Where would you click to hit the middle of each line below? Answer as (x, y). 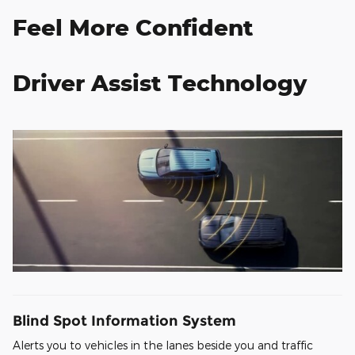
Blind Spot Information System (124, 320)
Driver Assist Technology (160, 82)
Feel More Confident (133, 27)
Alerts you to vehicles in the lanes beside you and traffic (163, 345)
